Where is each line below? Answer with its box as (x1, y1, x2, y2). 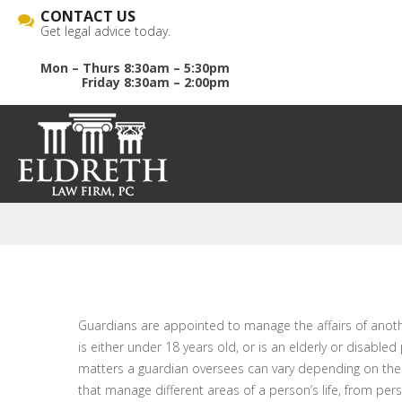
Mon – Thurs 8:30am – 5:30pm (40, 59, 230, 76)
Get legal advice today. (40, 22, 170, 39)
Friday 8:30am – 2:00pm (82, 74, 230, 91)
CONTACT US (40, 6, 135, 26)
